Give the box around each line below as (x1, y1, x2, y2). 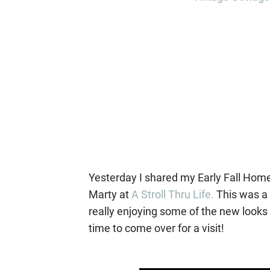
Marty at (89, 188, 131, 201)
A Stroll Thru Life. (131, 188, 214, 201)
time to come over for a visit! (89, 222, 224, 235)
